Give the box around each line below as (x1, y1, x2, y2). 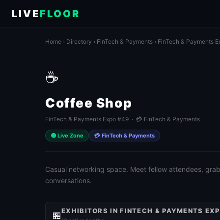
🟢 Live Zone (51, 132, 83, 139)
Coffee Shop (45, 95, 133, 110)
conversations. (45, 176, 92, 185)
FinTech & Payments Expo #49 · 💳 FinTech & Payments (45, 115, 200, 123)
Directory (66, 38, 92, 45)
